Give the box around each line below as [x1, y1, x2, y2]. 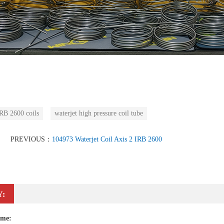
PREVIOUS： [10, 135, 52, 143]
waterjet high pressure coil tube [54, 109, 143, 117]
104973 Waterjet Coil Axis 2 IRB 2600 [51, 135, 162, 143]
